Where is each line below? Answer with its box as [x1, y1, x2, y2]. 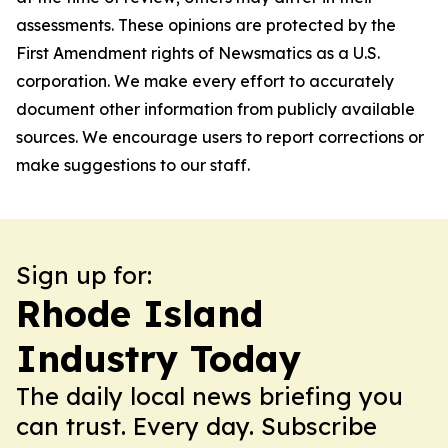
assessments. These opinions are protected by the [16, 15, 396, 35]
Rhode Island [16, 291, 263, 336]
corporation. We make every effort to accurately [16, 71, 394, 91]
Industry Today [16, 336, 301, 381]
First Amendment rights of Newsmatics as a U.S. [16, 43, 380, 63]
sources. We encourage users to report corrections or [16, 127, 424, 147]
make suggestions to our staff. [16, 155, 250, 175]
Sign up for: [16, 260, 152, 290]
